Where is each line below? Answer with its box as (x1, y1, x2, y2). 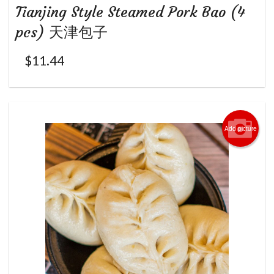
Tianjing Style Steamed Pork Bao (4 (15, 2, 245, 21)
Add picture (224, 124, 257, 133)
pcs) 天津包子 (15, 23, 108, 42)
